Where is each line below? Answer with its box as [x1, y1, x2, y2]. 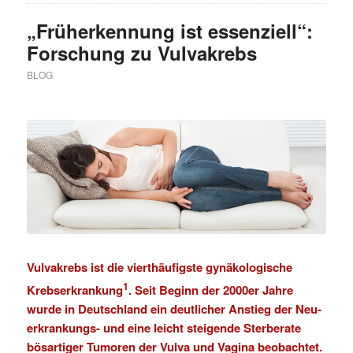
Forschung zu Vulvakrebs [26, 39, 257, 66]
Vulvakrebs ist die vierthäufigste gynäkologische [26, 258, 292, 276]
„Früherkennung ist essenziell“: [26, 17, 313, 44]
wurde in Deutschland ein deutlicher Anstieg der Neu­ [26, 299, 321, 318]
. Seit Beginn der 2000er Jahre [128, 281, 293, 299]
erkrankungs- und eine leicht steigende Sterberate [26, 318, 301, 336]
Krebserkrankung [26, 281, 123, 299]
